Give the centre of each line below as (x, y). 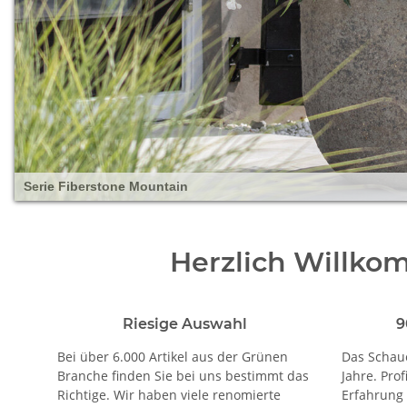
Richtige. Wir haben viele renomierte (169, 394)
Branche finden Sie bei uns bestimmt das (183, 375)
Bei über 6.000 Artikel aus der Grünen (173, 356)
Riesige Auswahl (184, 323)
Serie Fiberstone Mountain (106, 186)
